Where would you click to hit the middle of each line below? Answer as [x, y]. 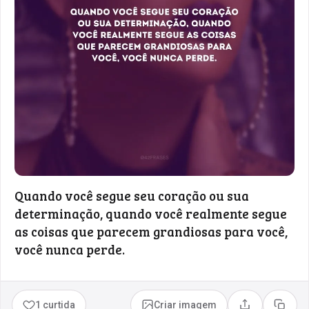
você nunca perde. [70, 249]
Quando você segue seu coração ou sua [132, 195]
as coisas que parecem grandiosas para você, [151, 231]
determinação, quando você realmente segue [151, 213]
